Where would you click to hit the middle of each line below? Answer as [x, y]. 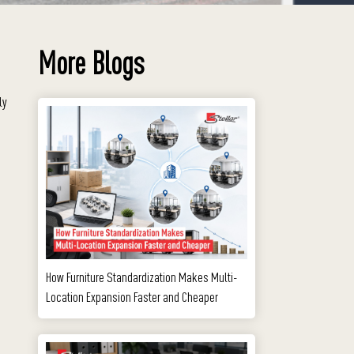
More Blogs [91, 63]
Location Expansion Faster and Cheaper [132, 296]
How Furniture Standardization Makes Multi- [141, 277]
